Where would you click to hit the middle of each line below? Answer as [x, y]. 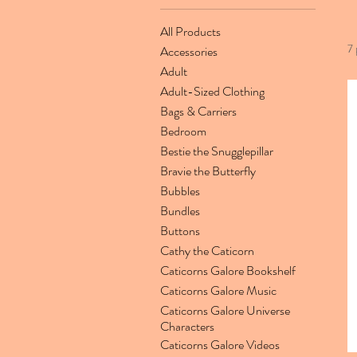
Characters [187, 326]
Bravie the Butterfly [208, 171]
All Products [190, 31]
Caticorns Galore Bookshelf [228, 271]
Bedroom [183, 131]
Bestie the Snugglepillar [217, 151]
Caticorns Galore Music [218, 290]
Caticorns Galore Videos [220, 345]
